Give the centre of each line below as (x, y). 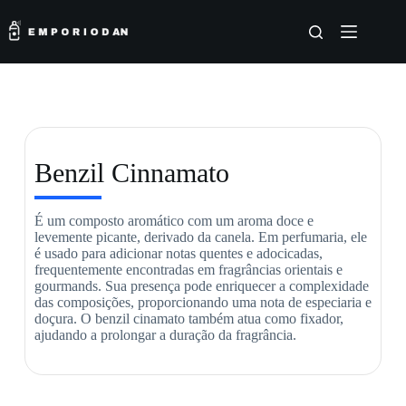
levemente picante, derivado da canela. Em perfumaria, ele (200, 237)
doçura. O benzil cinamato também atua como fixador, (188, 319)
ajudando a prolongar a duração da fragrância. (165, 335)
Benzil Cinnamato (131, 173)
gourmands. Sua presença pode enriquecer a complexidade (201, 286)
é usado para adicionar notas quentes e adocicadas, (178, 253)
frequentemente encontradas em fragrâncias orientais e (188, 270)
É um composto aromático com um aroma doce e (174, 221)
